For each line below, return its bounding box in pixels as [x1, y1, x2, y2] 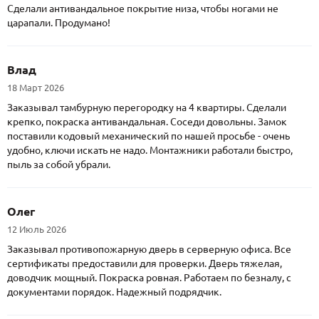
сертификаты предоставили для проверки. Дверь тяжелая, [7, 258, 282, 270]
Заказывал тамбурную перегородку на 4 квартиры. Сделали [7, 102, 286, 114]
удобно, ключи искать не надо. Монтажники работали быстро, [7, 145, 293, 157]
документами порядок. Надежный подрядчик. [7, 286, 221, 298]
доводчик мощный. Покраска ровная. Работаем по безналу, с [7, 272, 291, 284]
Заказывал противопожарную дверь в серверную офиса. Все [7, 244, 291, 256]
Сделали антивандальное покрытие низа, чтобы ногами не [7, 3, 278, 15]
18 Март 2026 [7, 83, 64, 93]
